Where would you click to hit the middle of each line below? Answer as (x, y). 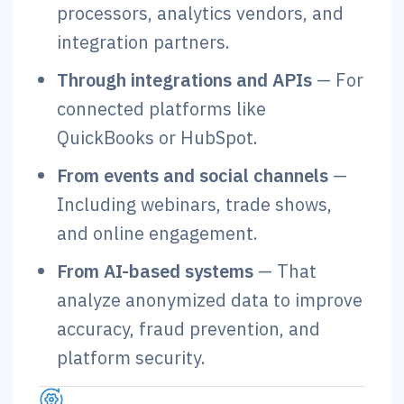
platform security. (132, 358)
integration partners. (144, 42)
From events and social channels (193, 175)
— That (285, 271)
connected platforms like (162, 109)
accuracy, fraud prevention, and (189, 329)
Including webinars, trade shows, (195, 204)
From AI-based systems (156, 271)
